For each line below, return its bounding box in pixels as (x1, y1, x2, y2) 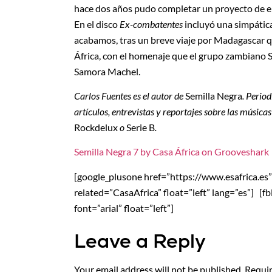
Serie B (126, 121, 155, 134)
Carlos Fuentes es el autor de (74, 90, 185, 102)
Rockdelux (74, 121, 118, 134)
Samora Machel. (74, 65, 140, 77)
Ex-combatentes (120, 18, 183, 30)
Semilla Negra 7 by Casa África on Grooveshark (74, 146, 269, 158)
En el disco (74, 18, 120, 30)
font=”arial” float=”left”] (74, 202, 174, 214)
